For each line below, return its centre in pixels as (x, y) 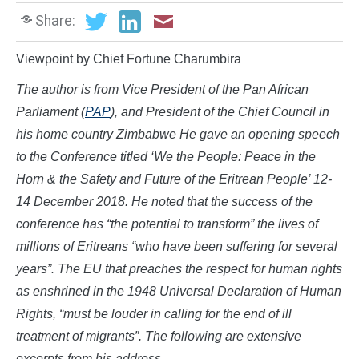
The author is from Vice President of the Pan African (162, 90)
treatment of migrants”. (81, 337)
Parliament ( (50, 112)
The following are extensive (223, 337)
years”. (35, 269)
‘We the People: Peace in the (233, 157)
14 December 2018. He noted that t (115, 202)
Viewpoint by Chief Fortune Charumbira (129, 59)
